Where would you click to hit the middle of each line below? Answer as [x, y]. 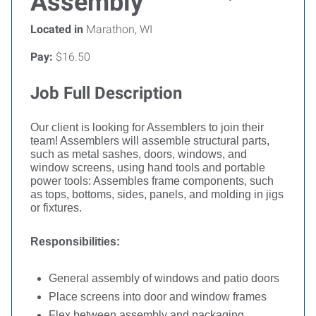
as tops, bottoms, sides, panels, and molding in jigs [157, 194]
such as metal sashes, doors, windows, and [139, 154]
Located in [57, 29]
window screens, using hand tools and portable [148, 168]
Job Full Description [106, 93]
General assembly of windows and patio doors [165, 278]
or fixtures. [57, 208]
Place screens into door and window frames [158, 297]
